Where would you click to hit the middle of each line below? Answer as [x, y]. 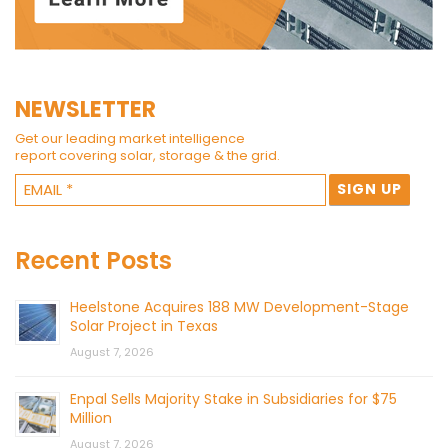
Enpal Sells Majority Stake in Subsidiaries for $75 [233, 398]
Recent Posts [93, 260]
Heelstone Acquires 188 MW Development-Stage [239, 306]
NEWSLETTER [85, 109]
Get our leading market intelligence [130, 138]
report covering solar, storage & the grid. [147, 155]
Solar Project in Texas [144, 325]
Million [91, 417]
